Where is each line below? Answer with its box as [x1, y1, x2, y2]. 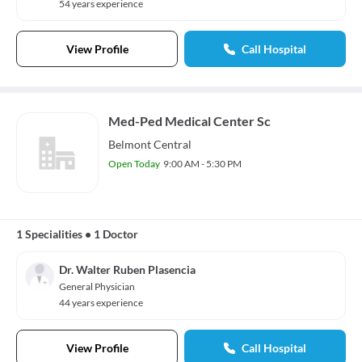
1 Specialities [16, 227, 82, 241]
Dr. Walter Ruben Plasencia [59, 263, 196, 276]
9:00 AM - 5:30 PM [163, 158, 242, 170]
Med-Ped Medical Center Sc [108, 113, 271, 128]
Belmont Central [108, 137, 192, 151]
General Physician [59, 280, 135, 293]
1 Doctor [94, 227, 138, 241]
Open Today [108, 158, 160, 170]
